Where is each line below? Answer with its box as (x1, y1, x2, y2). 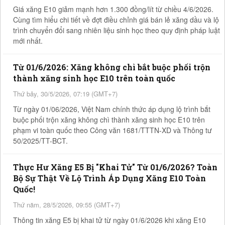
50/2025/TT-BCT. (13, 135, 68, 146)
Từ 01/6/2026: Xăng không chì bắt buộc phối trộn (13, 61, 210, 72)
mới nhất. (13, 35, 43, 46)
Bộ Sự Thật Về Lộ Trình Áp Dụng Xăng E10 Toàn (13, 172, 206, 183)
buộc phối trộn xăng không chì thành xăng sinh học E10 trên (13, 114, 205, 125)
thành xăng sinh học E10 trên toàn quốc (13, 72, 175, 83)
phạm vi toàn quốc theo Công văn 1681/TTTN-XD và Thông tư (13, 125, 212, 135)
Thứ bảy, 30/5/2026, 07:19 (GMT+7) (13, 88, 118, 98)
